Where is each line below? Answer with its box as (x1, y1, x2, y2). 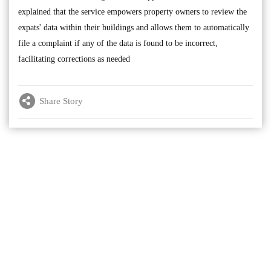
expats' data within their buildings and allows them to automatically (18, 23, 249, 32)
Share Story (39, 96, 83, 106)
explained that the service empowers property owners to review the (18, 7, 247, 16)
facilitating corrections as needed (18, 54, 130, 64)
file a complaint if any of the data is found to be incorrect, (18, 39, 218, 48)
